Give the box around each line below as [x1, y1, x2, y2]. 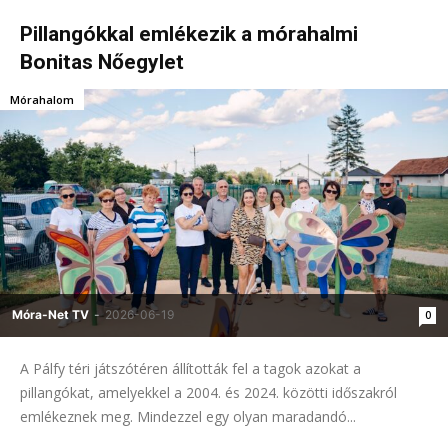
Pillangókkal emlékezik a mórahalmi [20, 22, 358, 46]
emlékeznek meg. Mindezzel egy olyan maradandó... [20, 406, 356, 426]
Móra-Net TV [12, 306, 89, 322]
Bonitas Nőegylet [20, 50, 184, 74]
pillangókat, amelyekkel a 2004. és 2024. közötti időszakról [20, 382, 397, 402]
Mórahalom [10, 92, 74, 107]
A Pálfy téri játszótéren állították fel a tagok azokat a [20, 358, 361, 378]
